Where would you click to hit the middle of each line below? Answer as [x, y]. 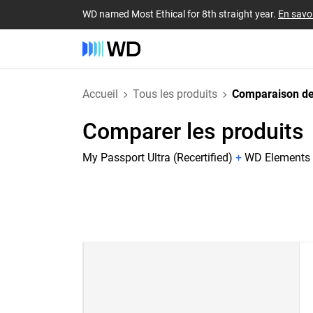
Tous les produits [175, 94]
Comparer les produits [193, 131]
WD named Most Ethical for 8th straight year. [180, 14]
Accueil [100, 94]
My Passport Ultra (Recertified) [158, 158]
